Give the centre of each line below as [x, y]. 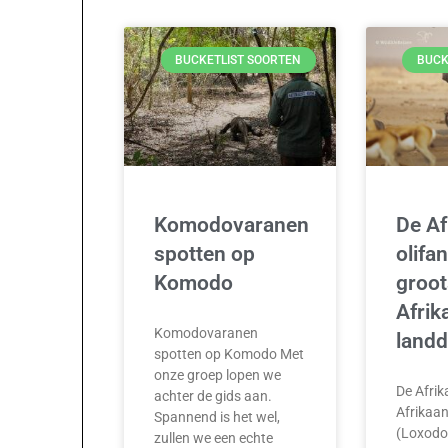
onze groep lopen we [218, 375]
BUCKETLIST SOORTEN [238, 59]
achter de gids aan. [213, 396]
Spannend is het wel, [217, 417]
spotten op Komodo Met [229, 354]
